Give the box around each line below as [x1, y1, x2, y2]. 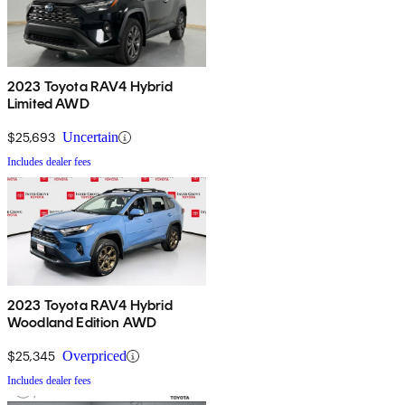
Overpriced [62, 348, 127, 364]
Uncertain [62, 129, 118, 146]
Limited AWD [7, 95, 89, 113]
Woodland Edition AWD [7, 314, 157, 332]
